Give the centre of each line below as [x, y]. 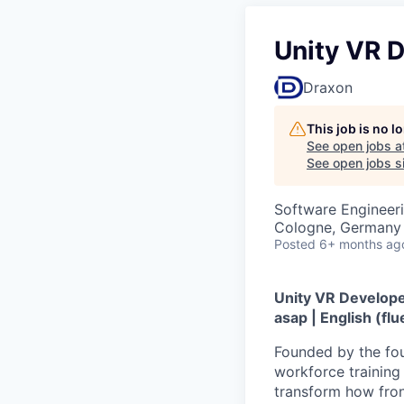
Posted [295, 244]
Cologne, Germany [338, 227]
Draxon [328, 87]
